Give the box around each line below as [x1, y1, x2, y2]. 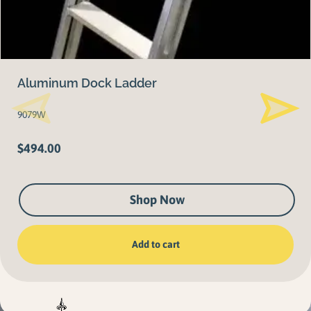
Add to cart [131, 238, 180, 250]
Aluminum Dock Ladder [17, 75, 157, 90]
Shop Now [129, 192, 185, 208]
